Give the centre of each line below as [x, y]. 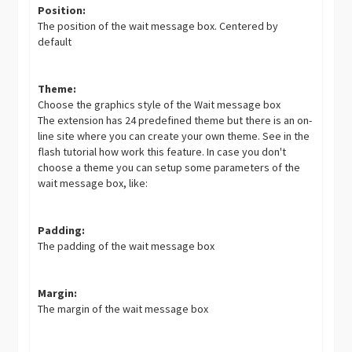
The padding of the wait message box [126, 246]
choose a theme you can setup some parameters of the [169, 168]
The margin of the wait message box [123, 309]
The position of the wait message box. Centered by [158, 26]
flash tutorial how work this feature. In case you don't [162, 152]
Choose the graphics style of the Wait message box [159, 105]
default [55, 42]
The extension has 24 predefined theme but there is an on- [175, 121]
